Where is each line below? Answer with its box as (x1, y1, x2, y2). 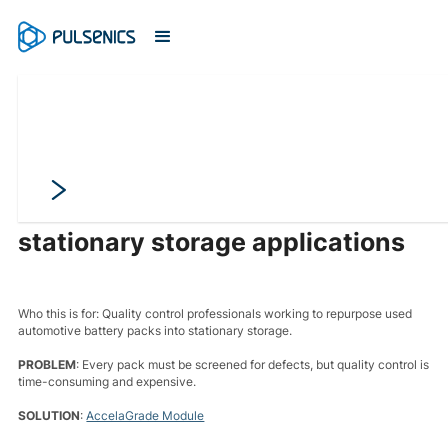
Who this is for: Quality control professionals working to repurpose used (18, 306, 413, 321)
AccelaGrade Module (86, 408, 205, 423)
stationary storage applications (18, 226, 406, 257)
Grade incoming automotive (18, 152, 362, 183)
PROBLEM (18, 357, 77, 372)
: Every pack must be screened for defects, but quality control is (76, 357, 430, 372)
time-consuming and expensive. (18, 374, 197, 389)
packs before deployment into (18, 189, 388, 220)
